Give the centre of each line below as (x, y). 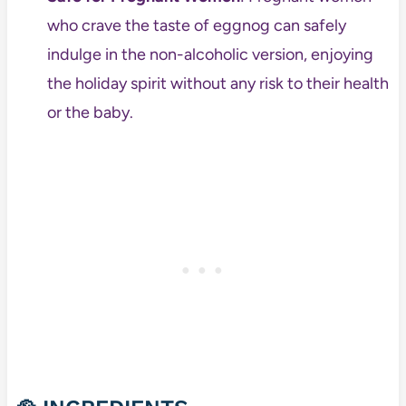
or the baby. (90, 113)
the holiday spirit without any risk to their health (217, 84)
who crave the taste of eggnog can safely (196, 26)
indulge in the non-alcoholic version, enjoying (210, 55)
